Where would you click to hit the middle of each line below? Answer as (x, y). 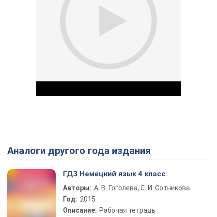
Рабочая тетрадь (127, 210)
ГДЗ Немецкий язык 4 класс (114, 174)
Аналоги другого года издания (82, 151)
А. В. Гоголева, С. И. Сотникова (142, 188)
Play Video (143, 153)
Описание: (80, 210)
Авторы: (77, 188)
